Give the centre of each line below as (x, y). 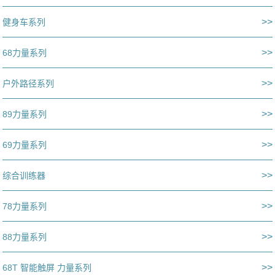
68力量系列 (25, 52)
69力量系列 (25, 145)
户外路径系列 (29, 83)
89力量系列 (25, 114)
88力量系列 (25, 237)
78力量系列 (25, 206)
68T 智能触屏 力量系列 (47, 267)
